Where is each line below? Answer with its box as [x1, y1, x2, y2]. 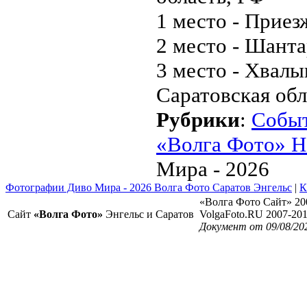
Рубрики [156, 108, 240, 132]
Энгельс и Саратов [103, 208, 194, 220]
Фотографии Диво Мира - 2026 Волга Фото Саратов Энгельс [5, 182, 292, 193]
